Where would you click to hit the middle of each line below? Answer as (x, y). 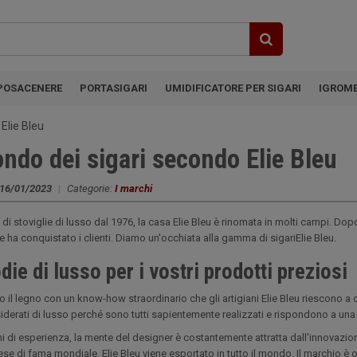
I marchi (133, 188)
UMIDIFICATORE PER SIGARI (233, 88)
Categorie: (91, 188)
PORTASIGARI (114, 88)
